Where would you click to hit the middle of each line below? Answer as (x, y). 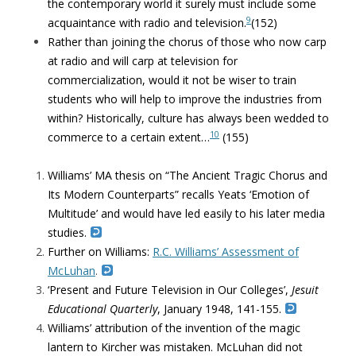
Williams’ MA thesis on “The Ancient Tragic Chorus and (188, 175)
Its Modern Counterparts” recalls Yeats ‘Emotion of (178, 194)
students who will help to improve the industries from (185, 99)
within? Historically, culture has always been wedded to (188, 118)
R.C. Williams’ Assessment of (226, 252)
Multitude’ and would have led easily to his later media (186, 213)
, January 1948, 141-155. (221, 309)
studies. (67, 232)
